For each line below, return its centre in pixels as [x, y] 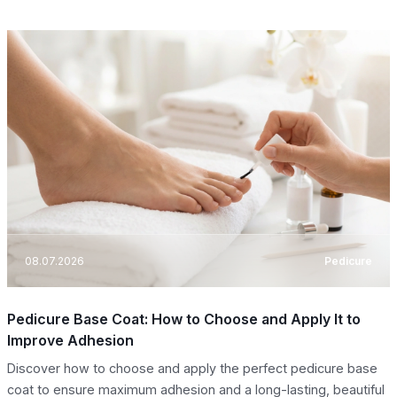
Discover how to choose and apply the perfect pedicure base [192, 369]
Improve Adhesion [70, 341]
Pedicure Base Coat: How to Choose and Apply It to [184, 319]
